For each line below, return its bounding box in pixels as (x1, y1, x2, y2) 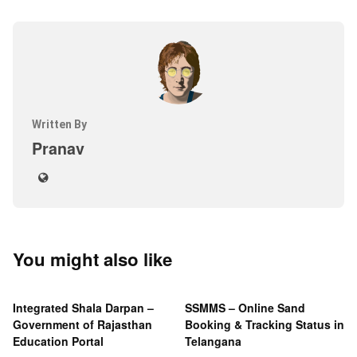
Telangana (185, 333, 241, 350)
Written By (32, 118, 87, 131)
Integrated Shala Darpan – (13, 300, 154, 316)
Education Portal (13, 333, 104, 350)
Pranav (32, 137, 84, 160)
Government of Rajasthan (13, 316, 152, 333)
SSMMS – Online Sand (185, 300, 305, 316)
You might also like (13, 246, 172, 273)
